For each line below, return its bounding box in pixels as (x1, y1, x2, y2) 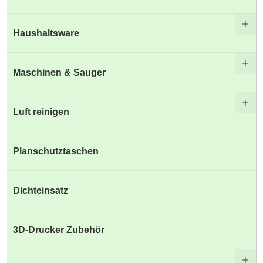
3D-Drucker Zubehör (13, 224, 104, 235)
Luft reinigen (13, 106, 69, 117)
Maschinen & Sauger (13, 66, 106, 77)
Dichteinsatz (13, 184, 68, 195)
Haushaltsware (13, 27, 79, 38)
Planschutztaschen (13, 145, 99, 156)
